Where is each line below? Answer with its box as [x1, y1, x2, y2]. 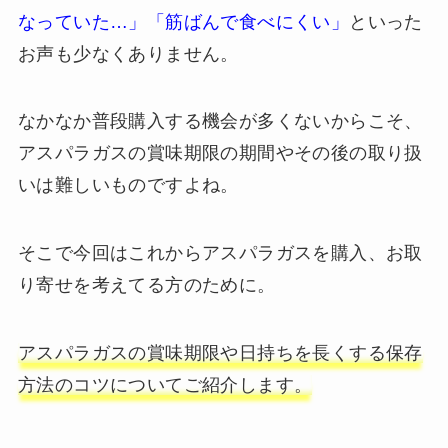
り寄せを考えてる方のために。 [17, 275, 276, 296]
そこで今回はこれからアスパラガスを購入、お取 [17, 243, 423, 264]
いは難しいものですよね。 [17, 175, 239, 196]
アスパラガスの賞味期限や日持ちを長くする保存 [17, 343, 423, 364]
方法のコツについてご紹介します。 [17, 375, 313, 396]
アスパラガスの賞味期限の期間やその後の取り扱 [17, 143, 423, 164]
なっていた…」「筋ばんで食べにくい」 [17, 11, 350, 32]
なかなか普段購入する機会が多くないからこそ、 [17, 111, 423, 132]
